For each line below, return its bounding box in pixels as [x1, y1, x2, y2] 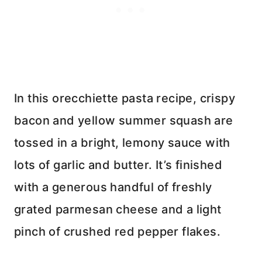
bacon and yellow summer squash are [14, 113, 233, 128]
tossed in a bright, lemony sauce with [14, 136, 230, 150]
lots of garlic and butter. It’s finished [14, 158, 222, 173]
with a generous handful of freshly [14, 180, 212, 195]
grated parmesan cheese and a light [14, 202, 222, 217]
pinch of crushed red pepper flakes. [14, 225, 220, 239]
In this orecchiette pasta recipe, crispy [14, 91, 235, 106]
